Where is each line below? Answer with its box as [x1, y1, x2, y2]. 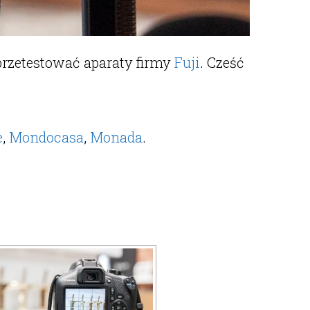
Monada [90, 128, 143, 146]
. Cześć [200, 53, 244, 71]
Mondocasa [9, 128, 84, 146]
